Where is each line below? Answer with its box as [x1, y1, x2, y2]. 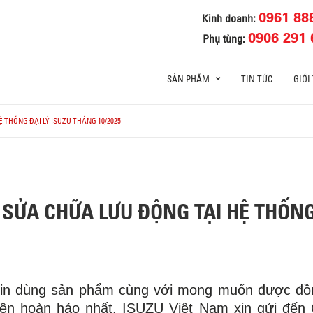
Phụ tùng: [203, 31, 249, 45]
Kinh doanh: [202, 10, 259, 25]
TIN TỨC [241, 73, 272, 85]
